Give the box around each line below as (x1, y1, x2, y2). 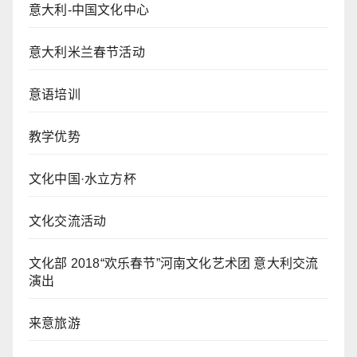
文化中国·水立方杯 (29, 172, 136, 186)
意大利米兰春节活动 (29, 45, 145, 60)
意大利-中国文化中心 (29, 3, 149, 18)
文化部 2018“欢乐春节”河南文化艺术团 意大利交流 (29, 257, 319, 271)
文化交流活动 (29, 214, 107, 229)
